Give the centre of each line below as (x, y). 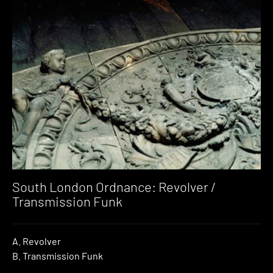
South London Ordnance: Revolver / (114, 186)
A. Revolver (37, 241)
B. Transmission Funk (58, 256)
